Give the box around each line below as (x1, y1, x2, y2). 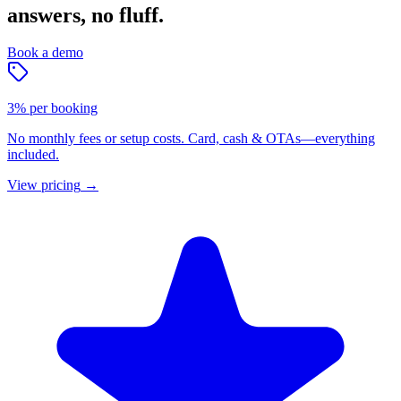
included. (7, 147, 59, 163)
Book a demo (7, 45, 83, 61)
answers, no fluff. (7, 3, 164, 27)
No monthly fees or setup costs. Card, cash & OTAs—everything (7, 131, 375, 147)
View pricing (7, 177, 81, 193)
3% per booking (7, 100, 98, 116)
